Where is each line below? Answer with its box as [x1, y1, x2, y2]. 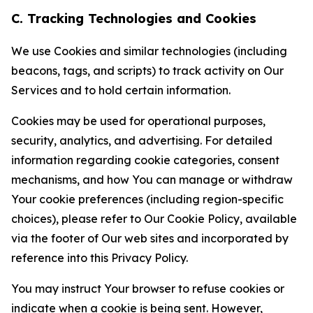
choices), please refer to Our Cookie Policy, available [11, 212, 297, 226]
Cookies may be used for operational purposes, [11, 114, 265, 128]
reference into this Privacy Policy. [11, 251, 188, 265]
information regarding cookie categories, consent [11, 153, 279, 167]
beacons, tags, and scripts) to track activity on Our [11, 64, 284, 78]
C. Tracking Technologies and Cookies [11, 10, 256, 27]
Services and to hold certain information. [11, 83, 231, 97]
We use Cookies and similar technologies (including [11, 44, 287, 58]
